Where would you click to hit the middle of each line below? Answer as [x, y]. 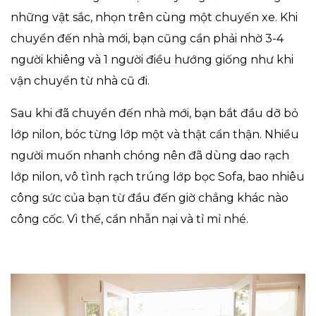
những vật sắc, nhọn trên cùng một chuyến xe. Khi [154, 17]
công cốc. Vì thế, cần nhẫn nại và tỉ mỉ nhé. [129, 219]
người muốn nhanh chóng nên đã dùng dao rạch [150, 155]
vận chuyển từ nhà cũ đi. [80, 80]
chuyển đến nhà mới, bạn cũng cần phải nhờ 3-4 [147, 38]
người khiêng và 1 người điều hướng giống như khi [152, 59]
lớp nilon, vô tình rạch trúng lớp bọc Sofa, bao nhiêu [158, 176]
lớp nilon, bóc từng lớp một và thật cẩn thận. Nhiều [155, 134]
